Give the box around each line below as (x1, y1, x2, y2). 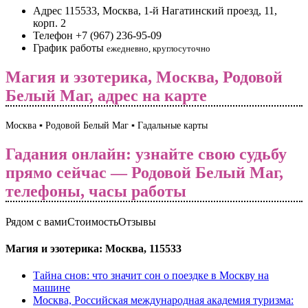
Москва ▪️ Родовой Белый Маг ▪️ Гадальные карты (5, 120, 208, 131)
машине (33, 282, 70, 294)
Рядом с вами (5, 215, 67, 228)
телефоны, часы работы (5, 181, 186, 200)
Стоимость (67, 215, 118, 228)
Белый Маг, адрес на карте (5, 86, 207, 104)
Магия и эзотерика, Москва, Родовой (5, 67, 283, 86)
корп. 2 (33, 16, 66, 29)
